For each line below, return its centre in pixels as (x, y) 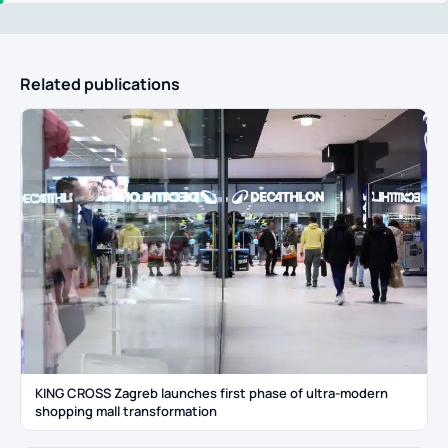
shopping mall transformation (126, 410)
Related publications (100, 84)
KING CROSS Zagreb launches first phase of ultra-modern (211, 392)
